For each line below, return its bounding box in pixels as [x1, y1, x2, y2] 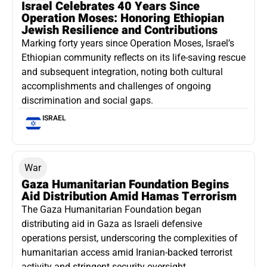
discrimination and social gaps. [21, 94, 153, 106]
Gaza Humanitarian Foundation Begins [21, 175, 229, 193]
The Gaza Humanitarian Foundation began [21, 203, 201, 215]
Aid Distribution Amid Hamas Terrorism [21, 187, 237, 205]
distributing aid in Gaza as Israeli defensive [21, 218, 202, 229]
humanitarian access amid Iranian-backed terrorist [21, 246, 232, 258]
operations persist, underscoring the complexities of [21, 232, 238, 244]
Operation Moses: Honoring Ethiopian [21, 9, 224, 27]
